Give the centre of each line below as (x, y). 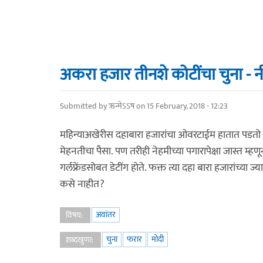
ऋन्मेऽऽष (122, 106)
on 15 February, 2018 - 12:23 (181, 106)
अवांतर (106, 215)
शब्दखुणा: (80, 240)
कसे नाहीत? (82, 184)
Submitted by (84, 106)
